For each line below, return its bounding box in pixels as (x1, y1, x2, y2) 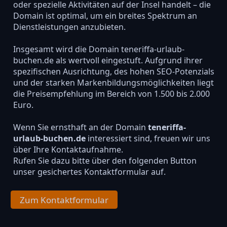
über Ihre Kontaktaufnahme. (13, 143, 123, 155)
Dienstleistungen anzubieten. (13, 21, 126, 32)
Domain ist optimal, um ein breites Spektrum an (13, 10, 197, 21)
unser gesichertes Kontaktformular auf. (13, 166, 166, 177)
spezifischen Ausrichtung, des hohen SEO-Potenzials (13, 65, 214, 77)
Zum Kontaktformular (20, 194, 109, 206)
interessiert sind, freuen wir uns (85, 132, 210, 144)
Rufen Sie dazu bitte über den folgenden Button (13, 155, 197, 166)
